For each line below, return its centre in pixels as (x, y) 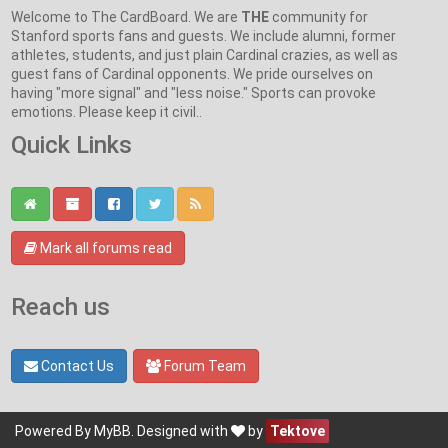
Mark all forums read (104, 247)
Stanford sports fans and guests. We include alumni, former (203, 35)
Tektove (297, 430)
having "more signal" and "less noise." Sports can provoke (193, 92)
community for (318, 16)
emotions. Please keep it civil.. (106, 111)
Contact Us (76, 365)
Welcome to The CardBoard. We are (126, 16)
